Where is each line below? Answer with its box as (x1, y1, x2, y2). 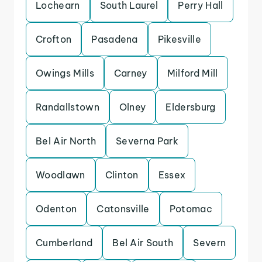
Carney (113, 67, 147, 79)
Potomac (169, 203, 213, 215)
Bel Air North (36, 135, 96, 147)
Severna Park (116, 135, 179, 147)
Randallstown (36, 101, 99, 113)
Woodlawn (36, 169, 85, 181)
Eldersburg (166, 101, 216, 113)
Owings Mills (36, 67, 94, 79)
